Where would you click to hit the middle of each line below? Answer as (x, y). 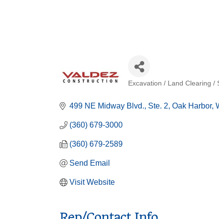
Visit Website (92, 182)
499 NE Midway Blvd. (107, 106)
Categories (158, 93)
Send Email (90, 163)
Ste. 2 (158, 106)
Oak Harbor (192, 106)
